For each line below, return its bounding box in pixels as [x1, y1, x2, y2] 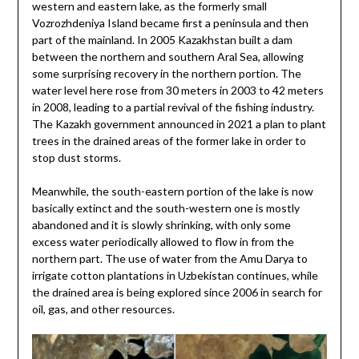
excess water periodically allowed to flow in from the [31, 234, 294, 248]
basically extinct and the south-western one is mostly [31, 200, 300, 215]
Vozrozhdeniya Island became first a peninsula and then [31, 15, 309, 30]
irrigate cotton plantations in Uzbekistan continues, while [31, 268, 318, 282]
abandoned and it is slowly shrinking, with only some [31, 217, 291, 232]
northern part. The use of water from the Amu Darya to [31, 251, 308, 265]
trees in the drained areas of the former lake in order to [31, 133, 306, 147]
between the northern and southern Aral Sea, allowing [31, 49, 304, 63]
